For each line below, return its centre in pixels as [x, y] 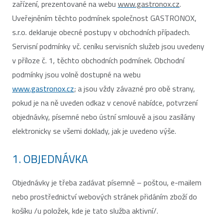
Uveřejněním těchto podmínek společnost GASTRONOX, [104, 18]
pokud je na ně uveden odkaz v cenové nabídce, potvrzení [105, 103]
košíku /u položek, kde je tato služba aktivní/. [85, 211]
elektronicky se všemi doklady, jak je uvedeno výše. [94, 131]
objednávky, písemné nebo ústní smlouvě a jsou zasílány [104, 117]
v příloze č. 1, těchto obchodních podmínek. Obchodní [98, 60]
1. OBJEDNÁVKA [50, 159]
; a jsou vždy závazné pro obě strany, [135, 89]
